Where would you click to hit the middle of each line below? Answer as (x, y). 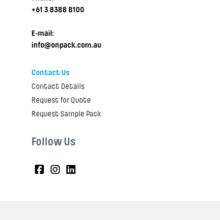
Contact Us (50, 73)
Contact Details (58, 87)
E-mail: (43, 34)
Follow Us (54, 142)
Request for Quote (61, 100)
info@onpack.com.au (66, 45)
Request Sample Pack (66, 114)
